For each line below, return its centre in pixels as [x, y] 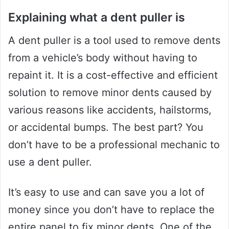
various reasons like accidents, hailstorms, [110, 110]
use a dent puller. [50, 162]
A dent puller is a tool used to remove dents [114, 40]
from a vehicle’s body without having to [103, 58]
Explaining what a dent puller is [97, 18]
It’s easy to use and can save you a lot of [106, 192]
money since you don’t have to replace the [111, 209]
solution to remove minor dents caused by [110, 92]
